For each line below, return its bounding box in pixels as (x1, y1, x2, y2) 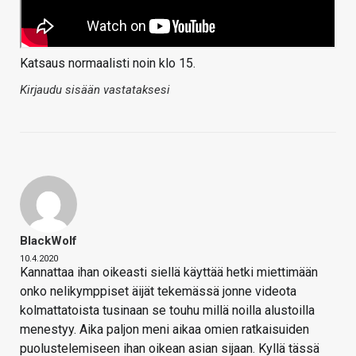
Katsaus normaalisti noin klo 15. (20, 56, 195, 72)
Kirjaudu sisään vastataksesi (20, 83, 170, 98)
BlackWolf (20, 234, 77, 249)
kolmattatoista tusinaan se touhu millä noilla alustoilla (20, 303, 315, 319)
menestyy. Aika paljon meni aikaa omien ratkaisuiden (20, 322, 309, 338)
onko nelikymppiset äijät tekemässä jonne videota (20, 284, 296, 300)
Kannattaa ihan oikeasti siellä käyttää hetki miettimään (20, 265, 318, 281)
